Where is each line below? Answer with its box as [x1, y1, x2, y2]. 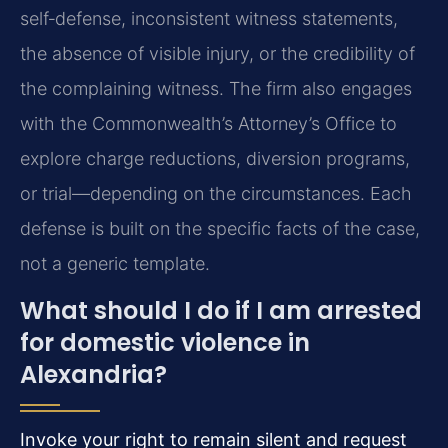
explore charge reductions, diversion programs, [20, 147, 410, 169]
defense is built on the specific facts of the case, [20, 217, 420, 239]
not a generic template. [20, 252, 210, 274]
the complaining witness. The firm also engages [20, 77, 412, 99]
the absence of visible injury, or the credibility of [20, 42, 415, 64]
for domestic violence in [20, 326, 310, 360]
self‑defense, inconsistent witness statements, [20, 7, 398, 29]
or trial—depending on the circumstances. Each [20, 182, 412, 204]
